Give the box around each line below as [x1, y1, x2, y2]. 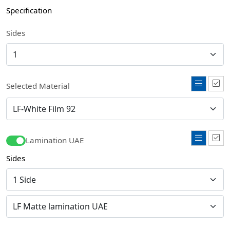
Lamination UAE [26, 135, 84, 145]
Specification [6, 5, 52, 15]
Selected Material [6, 81, 70, 91]
